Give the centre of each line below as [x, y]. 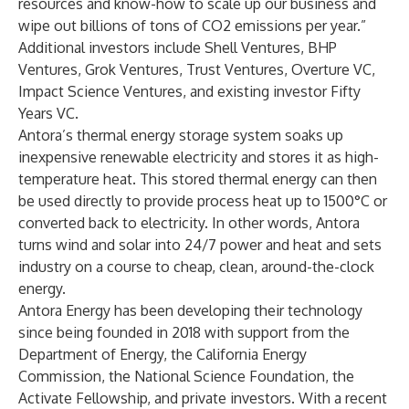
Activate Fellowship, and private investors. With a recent [203, 398]
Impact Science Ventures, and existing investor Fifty [189, 91]
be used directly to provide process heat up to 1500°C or [203, 201]
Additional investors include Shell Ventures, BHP [178, 47]
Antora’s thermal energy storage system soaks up [181, 135]
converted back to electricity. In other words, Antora [189, 223]
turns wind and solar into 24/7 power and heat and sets [200, 245]
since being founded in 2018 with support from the [184, 332]
